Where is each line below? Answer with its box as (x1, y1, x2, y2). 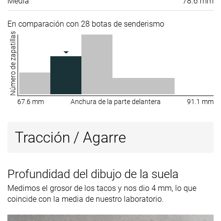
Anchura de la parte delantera (70, 97, 161, 106)
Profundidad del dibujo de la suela (7, 167, 179, 181)
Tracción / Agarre (15, 128, 126, 146)
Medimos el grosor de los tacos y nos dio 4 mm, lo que (7, 183, 196, 193)
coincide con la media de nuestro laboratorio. (7, 194, 164, 204)
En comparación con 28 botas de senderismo (7, 19, 164, 29)
